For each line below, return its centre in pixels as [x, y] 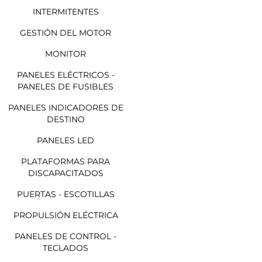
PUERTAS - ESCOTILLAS [65, 194]
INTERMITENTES [65, 11]
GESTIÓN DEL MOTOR [65, 32]
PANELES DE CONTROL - [65, 236]
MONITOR [65, 54]
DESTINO [65, 119]
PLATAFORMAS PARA [65, 161]
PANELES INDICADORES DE [65, 107]
